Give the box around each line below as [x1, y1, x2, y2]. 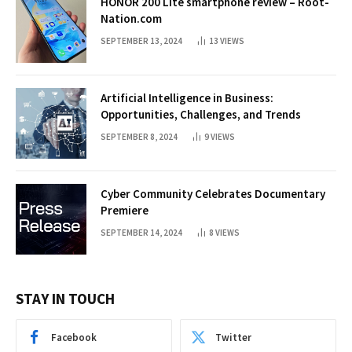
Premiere [101, 202, 148, 218]
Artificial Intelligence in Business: [101, 90, 273, 105]
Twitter [215, 331, 251, 345]
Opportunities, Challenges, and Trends [101, 106, 301, 122]
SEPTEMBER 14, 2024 [101, 226, 182, 238]
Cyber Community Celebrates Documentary [101, 185, 325, 201]
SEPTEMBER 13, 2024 [101, 35, 182, 46]
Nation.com [101, 10, 162, 26]
